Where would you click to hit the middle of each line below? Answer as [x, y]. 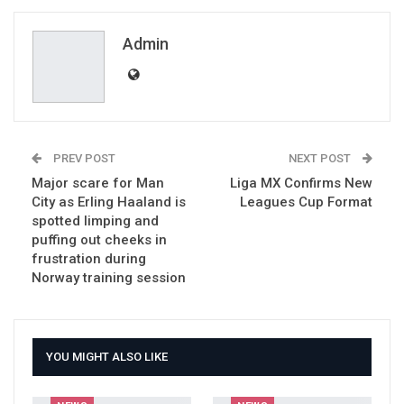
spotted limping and [95, 221]
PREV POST [83, 159]
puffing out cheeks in [99, 240]
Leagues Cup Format [306, 202]
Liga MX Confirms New [301, 184]
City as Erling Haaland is [109, 202]
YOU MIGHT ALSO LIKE [107, 357]
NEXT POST [321, 159]
